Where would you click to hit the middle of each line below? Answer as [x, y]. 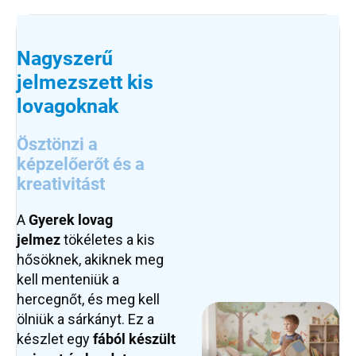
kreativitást [61, 184]
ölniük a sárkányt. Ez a [85, 319]
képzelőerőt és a [81, 164]
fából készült [134, 339]
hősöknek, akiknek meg [90, 260]
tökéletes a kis [109, 240]
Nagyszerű [65, 59]
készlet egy [55, 339]
